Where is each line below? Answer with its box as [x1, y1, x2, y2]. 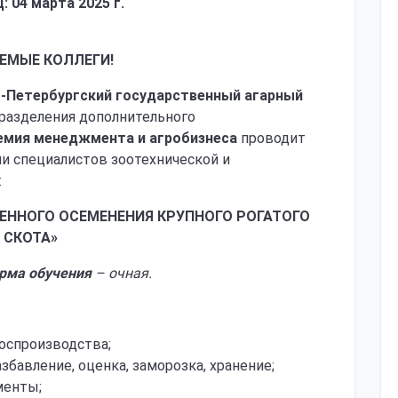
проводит [237, 130, 306, 147]
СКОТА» [3, 229, 58, 246]
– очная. [92, 265, 152, 282]
